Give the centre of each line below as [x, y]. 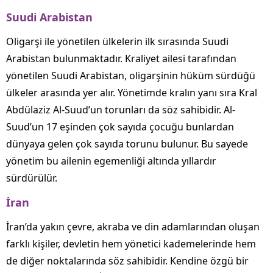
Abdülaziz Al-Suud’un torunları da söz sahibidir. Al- [121, 110]
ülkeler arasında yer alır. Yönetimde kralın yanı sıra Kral [132, 93]
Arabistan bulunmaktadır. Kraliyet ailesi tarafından [121, 59]
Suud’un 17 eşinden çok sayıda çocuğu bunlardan [120, 127]
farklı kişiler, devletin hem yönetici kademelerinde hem [131, 244]
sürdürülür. [32, 178]
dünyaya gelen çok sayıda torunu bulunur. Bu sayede [127, 144]
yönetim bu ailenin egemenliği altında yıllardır [111, 161]
